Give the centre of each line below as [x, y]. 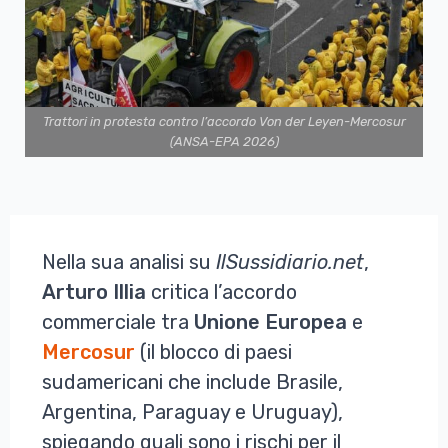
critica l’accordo [221, 291]
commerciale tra [118, 321]
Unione [227, 321]
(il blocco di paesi [213, 351]
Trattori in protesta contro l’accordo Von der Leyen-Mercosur [224, 121]
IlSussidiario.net [290, 261]
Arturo [75, 291]
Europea [306, 321]
